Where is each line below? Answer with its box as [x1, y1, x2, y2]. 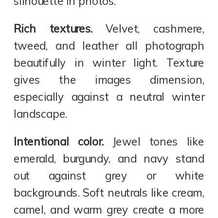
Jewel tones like [103, 135, 204, 149]
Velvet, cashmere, [92, 21, 205, 36]
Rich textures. [14, 21, 92, 36]
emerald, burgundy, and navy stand [14, 152, 205, 166]
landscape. [14, 107, 68, 121]
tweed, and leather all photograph [14, 38, 205, 53]
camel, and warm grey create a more [14, 203, 205, 217]
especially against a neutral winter [14, 90, 205, 104]
